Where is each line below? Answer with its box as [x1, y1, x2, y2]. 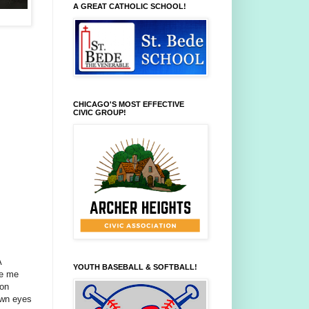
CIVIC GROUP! [73, 108, 126, 117]
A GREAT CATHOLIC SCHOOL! [73, 2, 186, 11]
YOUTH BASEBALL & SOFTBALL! [73, 263, 197, 272]
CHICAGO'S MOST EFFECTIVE [73, 100, 184, 109]
